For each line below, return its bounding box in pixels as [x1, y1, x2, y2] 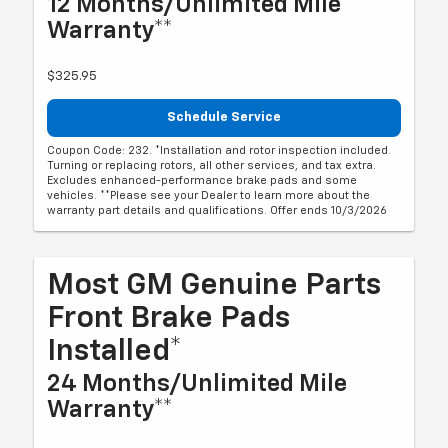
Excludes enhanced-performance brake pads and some [47, 175, 358, 187]
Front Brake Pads [47, 304, 291, 335]
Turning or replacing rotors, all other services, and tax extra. [47, 160, 377, 172]
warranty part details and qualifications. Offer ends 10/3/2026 [47, 205, 388, 217]
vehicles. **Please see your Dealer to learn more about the [47, 190, 371, 202]
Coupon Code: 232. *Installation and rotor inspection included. [47, 145, 392, 157]
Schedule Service [167, 110, 281, 124]
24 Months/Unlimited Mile [47, 372, 348, 397]
